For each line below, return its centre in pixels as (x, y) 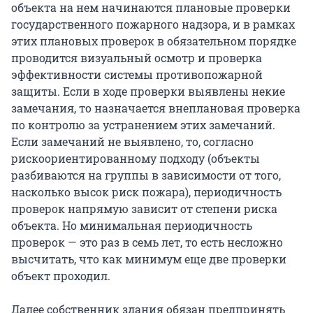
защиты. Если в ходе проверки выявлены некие (148, 92)
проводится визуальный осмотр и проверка (137, 58)
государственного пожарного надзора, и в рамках (153, 24)
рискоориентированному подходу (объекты (136, 159)
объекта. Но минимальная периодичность (132, 226)
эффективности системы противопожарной (137, 75)
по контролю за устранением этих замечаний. (143, 125)
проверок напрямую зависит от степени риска (144, 209)
